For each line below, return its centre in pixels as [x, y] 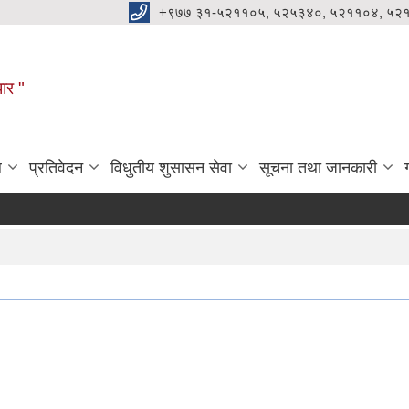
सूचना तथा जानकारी [318, 168]
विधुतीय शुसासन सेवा [171, 168]
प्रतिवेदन [56, 168]
